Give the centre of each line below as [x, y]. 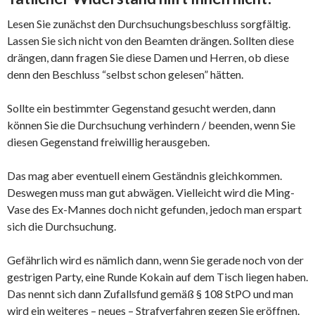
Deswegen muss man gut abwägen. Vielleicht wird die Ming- [151, 193]
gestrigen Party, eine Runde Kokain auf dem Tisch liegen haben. [157, 277]
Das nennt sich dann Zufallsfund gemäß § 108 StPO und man [150, 294]
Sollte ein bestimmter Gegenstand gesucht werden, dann [141, 108]
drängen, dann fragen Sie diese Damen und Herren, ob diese [148, 58]
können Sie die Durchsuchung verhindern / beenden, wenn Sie [151, 125]
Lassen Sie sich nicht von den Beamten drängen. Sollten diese [150, 41]
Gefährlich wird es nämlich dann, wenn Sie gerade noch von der [155, 260]
